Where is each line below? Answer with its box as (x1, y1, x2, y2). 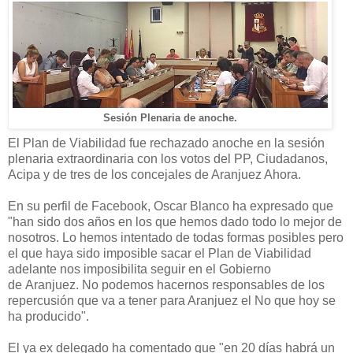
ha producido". (8, 309, 89, 323)
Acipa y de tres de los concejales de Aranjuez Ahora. (8, 167, 301, 181)
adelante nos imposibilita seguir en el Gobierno (8, 262, 271, 276)
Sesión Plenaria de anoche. (103, 112, 237, 124)
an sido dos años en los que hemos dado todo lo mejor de (20, 214, 342, 229)
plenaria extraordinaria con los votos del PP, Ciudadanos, (8, 151, 328, 165)
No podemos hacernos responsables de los (79, 277, 325, 292)
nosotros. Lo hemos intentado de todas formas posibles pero (8, 230, 344, 244)
